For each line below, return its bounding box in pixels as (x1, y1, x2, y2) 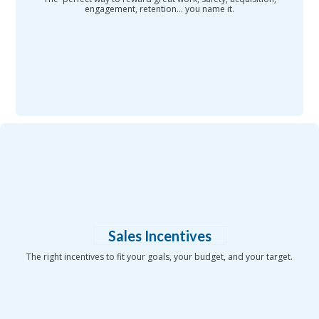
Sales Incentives (108, 227, 211, 245)
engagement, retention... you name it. (85, 3, 234, 16)
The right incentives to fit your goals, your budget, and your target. (26, 251, 293, 263)
